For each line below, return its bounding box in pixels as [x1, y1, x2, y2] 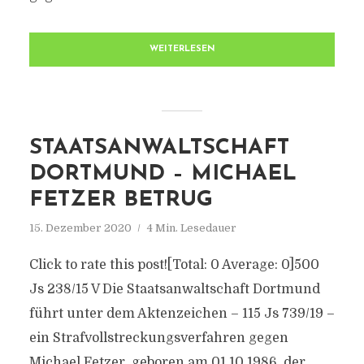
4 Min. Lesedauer [146, 222, 236, 234]
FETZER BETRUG [28, 189, 213, 211]
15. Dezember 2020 [28, 222, 132, 234]
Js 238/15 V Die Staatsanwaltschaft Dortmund [28, 282, 320, 297]
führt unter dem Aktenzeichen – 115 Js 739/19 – [28, 306, 335, 321]
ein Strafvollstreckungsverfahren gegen [28, 331, 288, 345]
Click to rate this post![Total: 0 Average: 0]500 [28, 258, 319, 272]
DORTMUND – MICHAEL [28, 163, 297, 185]
